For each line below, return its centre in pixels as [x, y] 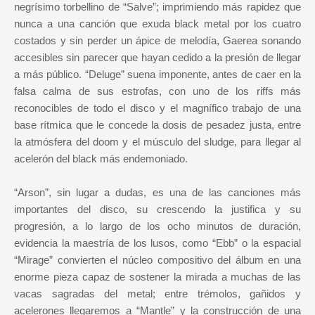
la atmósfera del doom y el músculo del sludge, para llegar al [157, 142]
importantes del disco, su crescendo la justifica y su [157, 210]
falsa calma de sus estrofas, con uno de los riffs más [157, 91]
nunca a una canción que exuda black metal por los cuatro [157, 24]
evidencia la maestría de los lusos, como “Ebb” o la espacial [157, 243]
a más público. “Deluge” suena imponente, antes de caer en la [157, 75]
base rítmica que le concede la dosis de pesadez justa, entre [157, 125]
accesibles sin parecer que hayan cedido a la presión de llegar [157, 58]
